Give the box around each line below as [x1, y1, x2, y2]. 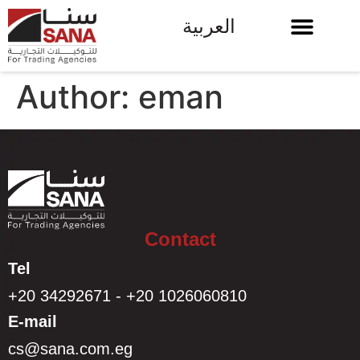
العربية [182, 15, 236, 37]
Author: [16, 76, 138, 117]
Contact [144, 227, 216, 250]
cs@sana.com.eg [8, 339, 133, 358]
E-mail [8, 312, 67, 330]
